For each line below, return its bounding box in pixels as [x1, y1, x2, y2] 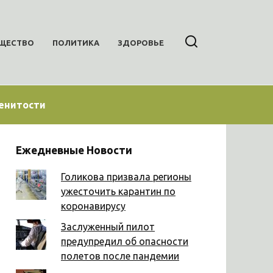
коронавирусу [61, 200, 126, 211]
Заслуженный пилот [61, 221, 155, 232]
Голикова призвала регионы [61, 171, 191, 182]
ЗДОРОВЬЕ [118, 38, 165, 47]
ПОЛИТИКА [52, 38, 100, 47]
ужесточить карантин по [61, 185, 175, 197]
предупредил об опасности [61, 235, 188, 247]
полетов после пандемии [61, 250, 179, 261]
